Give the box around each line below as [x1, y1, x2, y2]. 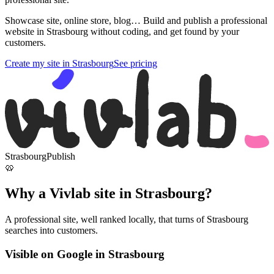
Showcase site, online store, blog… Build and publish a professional [5, 15, 267, 26]
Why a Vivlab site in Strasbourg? [5, 185, 212, 202]
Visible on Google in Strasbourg [5, 247, 165, 261]
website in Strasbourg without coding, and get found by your [5, 26, 239, 37]
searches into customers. [5, 225, 98, 236]
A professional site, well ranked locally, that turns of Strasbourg [5, 214, 248, 225]
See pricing [114, 58, 157, 69]
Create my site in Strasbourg [5, 58, 114, 69]
